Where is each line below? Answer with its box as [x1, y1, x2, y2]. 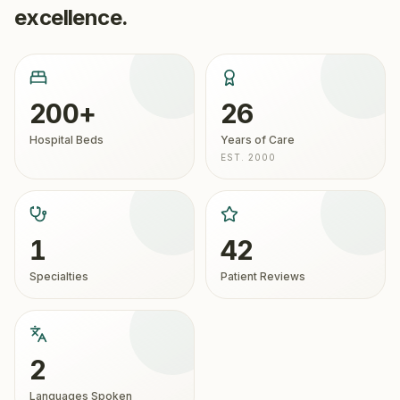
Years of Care [221, 133, 295, 146]
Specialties [29, 270, 88, 283]
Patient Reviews [221, 270, 305, 283]
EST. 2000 [221, 152, 276, 162]
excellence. [14, 4, 129, 30]
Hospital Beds [29, 133, 104, 146]
